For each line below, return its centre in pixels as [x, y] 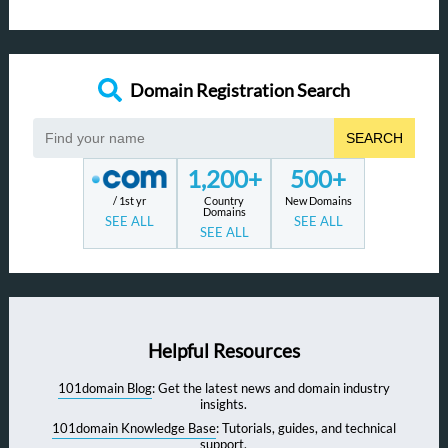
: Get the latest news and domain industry [270, 388]
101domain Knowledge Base [133, 428]
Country [224, 200]
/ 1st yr [130, 200]
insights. [224, 404]
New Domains [318, 200]
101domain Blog [104, 388]
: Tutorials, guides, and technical [305, 428]
